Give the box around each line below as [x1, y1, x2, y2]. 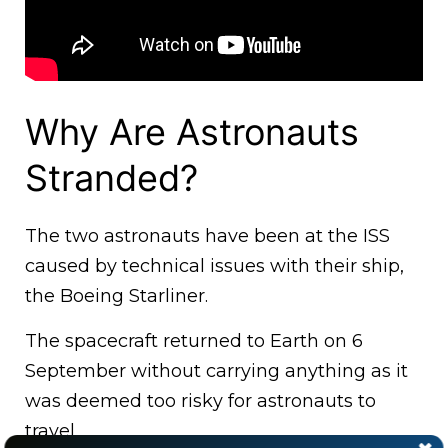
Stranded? [25, 156, 198, 201]
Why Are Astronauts [25, 110, 359, 155]
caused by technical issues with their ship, [25, 255, 404, 278]
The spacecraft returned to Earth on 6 [25, 330, 363, 353]
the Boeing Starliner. [25, 285, 208, 308]
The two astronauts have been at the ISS [25, 225, 390, 248]
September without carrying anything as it [25, 360, 408, 383]
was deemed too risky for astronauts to [25, 390, 376, 413]
